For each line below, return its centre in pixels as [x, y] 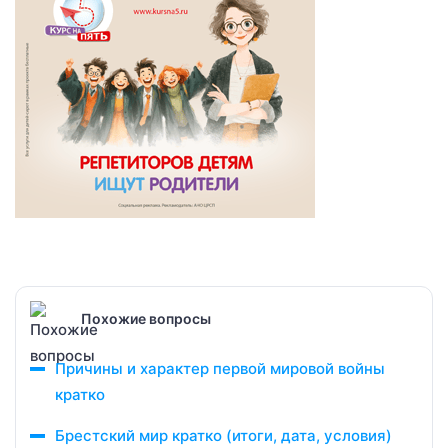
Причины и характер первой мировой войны [220, 368]
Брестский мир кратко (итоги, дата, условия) [223, 435]
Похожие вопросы [146, 318]
